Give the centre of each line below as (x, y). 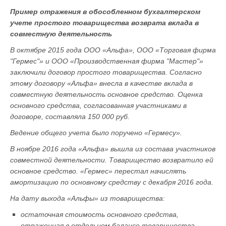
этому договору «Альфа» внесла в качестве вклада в (101, 83)
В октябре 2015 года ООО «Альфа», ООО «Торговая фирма (113, 50)
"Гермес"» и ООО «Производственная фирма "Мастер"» (107, 61)
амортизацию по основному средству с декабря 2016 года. (112, 182)
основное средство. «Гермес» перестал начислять (98, 171)
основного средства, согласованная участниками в (98, 106)
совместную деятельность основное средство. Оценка (106, 95)
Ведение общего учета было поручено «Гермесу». (96, 133)
